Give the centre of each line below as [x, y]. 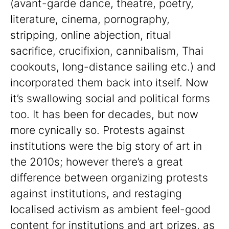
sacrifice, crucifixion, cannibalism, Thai [107, 51]
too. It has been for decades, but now [104, 114]
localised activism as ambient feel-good [110, 209]
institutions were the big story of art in [106, 146]
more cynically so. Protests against [98, 130]
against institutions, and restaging [96, 193]
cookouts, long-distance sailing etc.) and [113, 66]
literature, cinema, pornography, [90, 19]
